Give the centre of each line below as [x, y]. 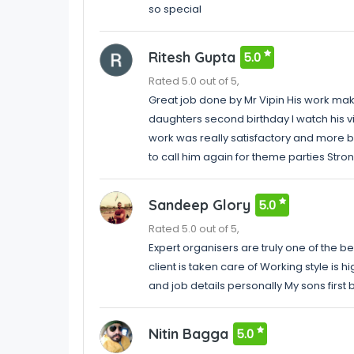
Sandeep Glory [199, 205]
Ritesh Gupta [192, 58]
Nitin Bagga [188, 334]
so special [175, 9]
